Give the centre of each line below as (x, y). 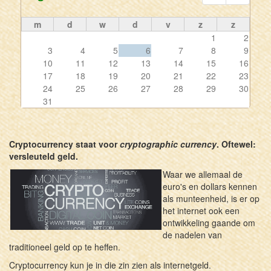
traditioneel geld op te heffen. (65, 247)
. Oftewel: (236, 144)
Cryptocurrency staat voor (64, 144)
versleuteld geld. (44, 156)
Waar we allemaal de (203, 174)
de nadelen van (192, 234)
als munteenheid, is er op (211, 198)
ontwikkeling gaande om (209, 222)
